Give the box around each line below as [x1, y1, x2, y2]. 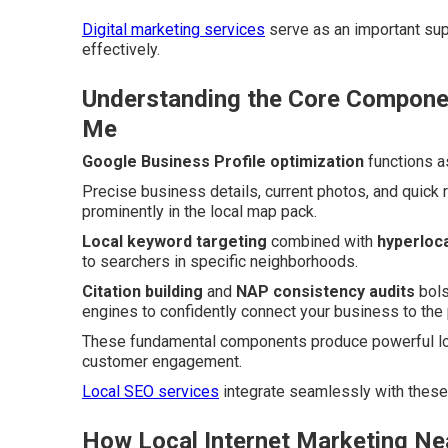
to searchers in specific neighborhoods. [82, 251, 358, 271]
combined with [267, 231, 377, 251]
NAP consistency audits [236, 281, 415, 301]
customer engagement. [82, 351, 242, 371]
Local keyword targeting [82, 231, 267, 251]
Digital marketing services [82, 19, 265, 39]
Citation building [82, 281, 203, 301]
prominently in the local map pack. [82, 201, 317, 221]
